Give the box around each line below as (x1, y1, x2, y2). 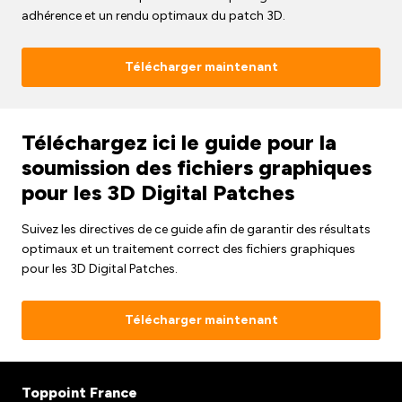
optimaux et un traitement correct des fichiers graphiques (22, 240, 355, 257)
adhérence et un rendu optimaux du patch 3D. (22, 7, 285, 23)
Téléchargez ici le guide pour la (22, 128, 336, 155)
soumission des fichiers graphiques (22, 153, 371, 180)
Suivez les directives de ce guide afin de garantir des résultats (22, 221, 371, 237)
